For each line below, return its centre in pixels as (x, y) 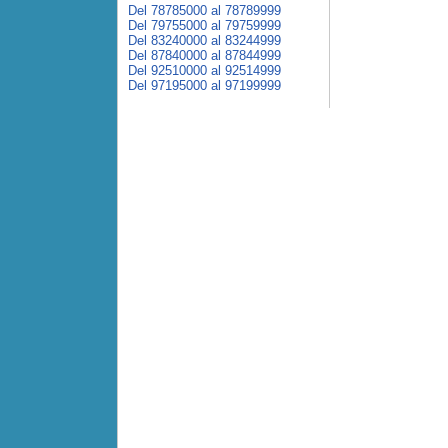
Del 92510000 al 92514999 (204, 70)
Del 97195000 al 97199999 (204, 85)
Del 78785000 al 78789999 (204, 10)
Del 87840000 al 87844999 (204, 55)
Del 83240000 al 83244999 (204, 40)
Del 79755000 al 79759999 (204, 25)
